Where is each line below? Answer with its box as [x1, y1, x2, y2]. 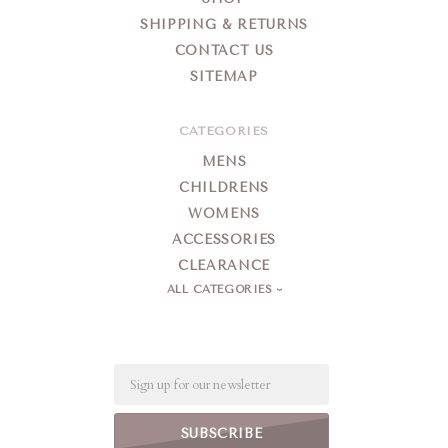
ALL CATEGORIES [166, 283, 277, 297]
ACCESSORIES [171, 232, 277, 248]
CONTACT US [174, 43, 274, 59]
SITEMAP [190, 69, 258, 85]
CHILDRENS [179, 180, 269, 196]
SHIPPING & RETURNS [140, 17, 308, 33]
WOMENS [188, 206, 260, 222]
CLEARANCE [178, 258, 270, 274]
